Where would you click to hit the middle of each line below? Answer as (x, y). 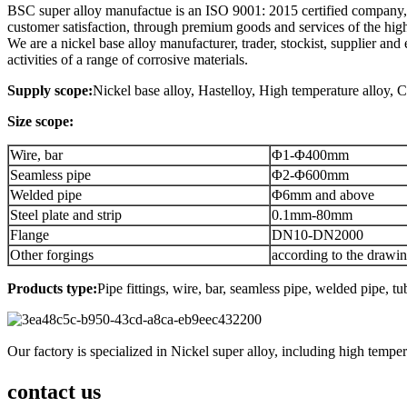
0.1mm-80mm (312, 214)
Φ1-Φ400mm (310, 154)
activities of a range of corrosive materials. (128, 59)
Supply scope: (50, 90)
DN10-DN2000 (318, 234)
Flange (30, 234)
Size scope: (40, 121)
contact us (54, 391)
